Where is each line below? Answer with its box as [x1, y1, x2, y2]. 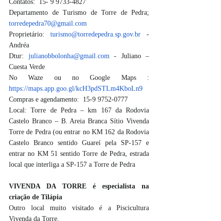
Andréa [9, 41, 31, 49]
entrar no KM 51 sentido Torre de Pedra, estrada [9, 149, 149, 157]
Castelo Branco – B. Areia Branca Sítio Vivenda [9, 117, 149, 125]
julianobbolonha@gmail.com [28, 52, 110, 60]
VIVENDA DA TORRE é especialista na [9, 182, 149, 190]
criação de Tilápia [9, 193, 62, 201]
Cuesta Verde [9, 63, 45, 71]
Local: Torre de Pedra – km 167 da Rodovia [9, 106, 149, 114]
